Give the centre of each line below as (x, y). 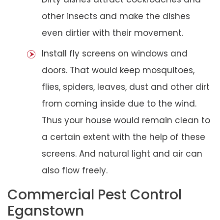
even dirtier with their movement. (112, 33)
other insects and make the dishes (116, 16)
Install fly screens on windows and (115, 53)
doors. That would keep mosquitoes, (118, 70)
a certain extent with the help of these (124, 137)
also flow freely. (75, 170)
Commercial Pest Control (95, 194)
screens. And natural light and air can (122, 153)
